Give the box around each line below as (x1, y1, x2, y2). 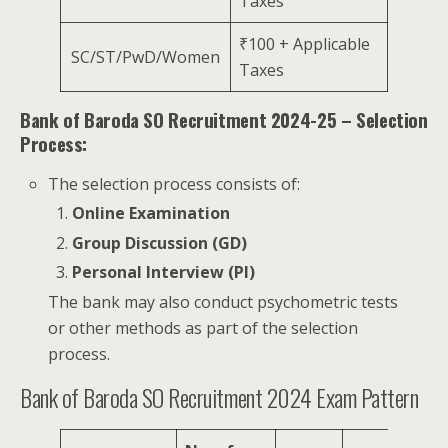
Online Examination (72, 202, 231, 225)
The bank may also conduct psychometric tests (48, 290, 399, 313)
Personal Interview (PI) (72, 261, 256, 284)
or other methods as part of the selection (48, 316, 359, 339)
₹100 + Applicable (239, 32, 370, 55)
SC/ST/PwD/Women (71, 45, 220, 68)
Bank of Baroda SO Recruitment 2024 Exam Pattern (20, 378, 419, 415)
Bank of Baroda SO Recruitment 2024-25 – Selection (20, 105, 428, 133)
